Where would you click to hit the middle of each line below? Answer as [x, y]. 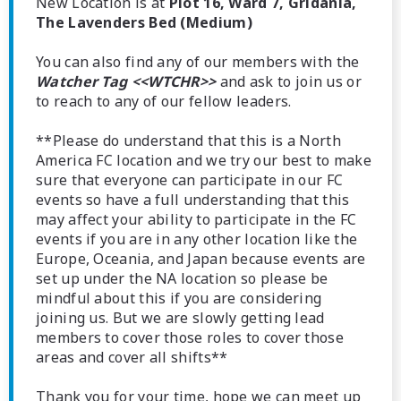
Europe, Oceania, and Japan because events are [201, 259]
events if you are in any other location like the [197, 239]
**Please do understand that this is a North [188, 141]
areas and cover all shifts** [132, 357]
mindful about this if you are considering [179, 298]
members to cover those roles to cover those [190, 337]
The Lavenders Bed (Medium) [144, 22]
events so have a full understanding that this [193, 200]
